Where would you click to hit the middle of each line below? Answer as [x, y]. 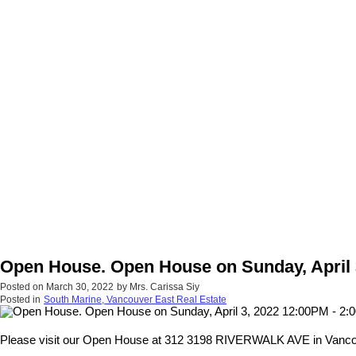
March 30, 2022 [80, 287]
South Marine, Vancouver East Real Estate [135, 300]
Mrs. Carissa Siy [164, 287]
